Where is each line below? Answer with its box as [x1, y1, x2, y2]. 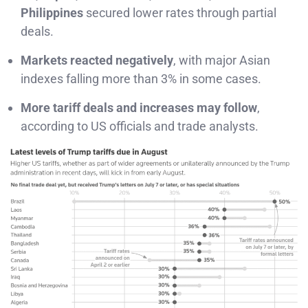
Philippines [21, 5, 83, 20]
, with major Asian [173, 52, 270, 67]
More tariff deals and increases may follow [21, 100, 257, 115]
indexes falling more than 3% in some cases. [21, 71, 261, 86]
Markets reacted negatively [21, 52, 173, 67]
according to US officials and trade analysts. [21, 118, 258, 133]
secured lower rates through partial [83, 5, 276, 20]
